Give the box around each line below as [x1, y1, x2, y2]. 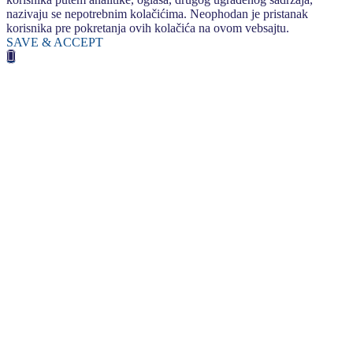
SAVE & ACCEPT [6, 35, 103, 49]
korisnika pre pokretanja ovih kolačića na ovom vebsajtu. [6, 20, 289, 35]
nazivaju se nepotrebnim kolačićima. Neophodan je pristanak [6, 6, 308, 20]
